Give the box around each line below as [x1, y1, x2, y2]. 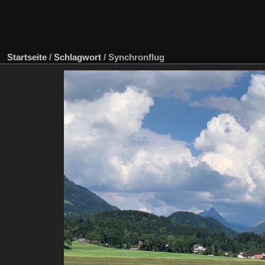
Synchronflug [108, 51, 164, 62]
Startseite [7, 51, 47, 62]
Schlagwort [54, 51, 101, 62]
